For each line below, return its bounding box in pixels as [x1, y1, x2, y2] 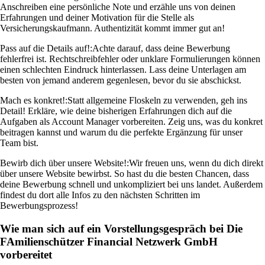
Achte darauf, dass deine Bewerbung [92, 43, 230, 54]
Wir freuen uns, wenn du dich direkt [129, 158, 263, 169]
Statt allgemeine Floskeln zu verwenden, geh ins [67, 95, 247, 106]
